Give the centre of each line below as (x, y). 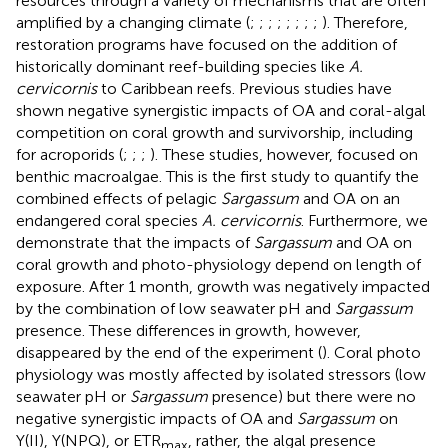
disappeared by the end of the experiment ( (169, 353)
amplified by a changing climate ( (133, 23)
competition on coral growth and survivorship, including (214, 133)
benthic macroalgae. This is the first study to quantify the (217, 177)
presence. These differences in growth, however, (188, 331)
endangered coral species (109, 221)
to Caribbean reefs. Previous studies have (244, 89)
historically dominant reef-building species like (182, 67)
